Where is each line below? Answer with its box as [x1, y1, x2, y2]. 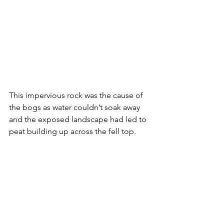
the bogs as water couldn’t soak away [9, 102, 142, 112]
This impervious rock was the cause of [9, 90, 145, 100]
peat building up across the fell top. [9, 126, 136, 136]
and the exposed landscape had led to [9, 114, 148, 124]
